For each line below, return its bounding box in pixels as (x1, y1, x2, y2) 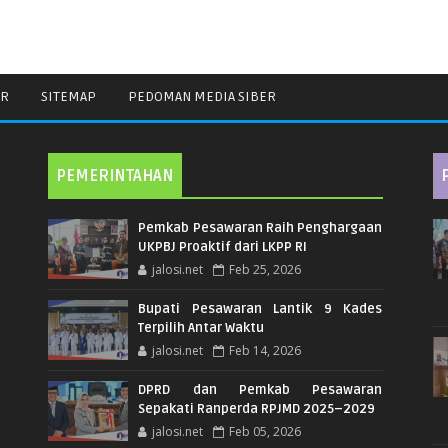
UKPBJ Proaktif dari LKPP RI (138, 239, 308, 256)
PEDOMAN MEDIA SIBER (128, 88, 276, 106)
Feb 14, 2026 (229, 342, 302, 360)
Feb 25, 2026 (229, 261, 302, 279)
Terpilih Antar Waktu (138, 320, 265, 337)
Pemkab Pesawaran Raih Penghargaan (138, 220, 383, 237)
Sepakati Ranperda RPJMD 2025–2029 (138, 401, 376, 418)
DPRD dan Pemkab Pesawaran (138, 382, 383, 399)
